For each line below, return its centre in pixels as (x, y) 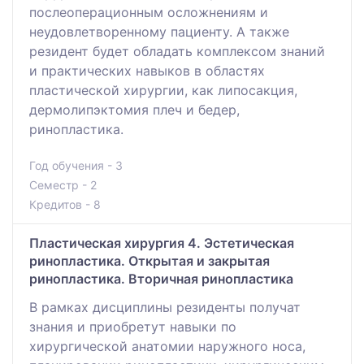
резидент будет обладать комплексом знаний (177, 52)
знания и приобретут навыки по (133, 327)
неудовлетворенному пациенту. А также (159, 32)
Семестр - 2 (63, 185)
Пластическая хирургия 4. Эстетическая (162, 243)
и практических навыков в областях (147, 71)
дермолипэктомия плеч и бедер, (134, 110)
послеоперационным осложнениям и (149, 13)
